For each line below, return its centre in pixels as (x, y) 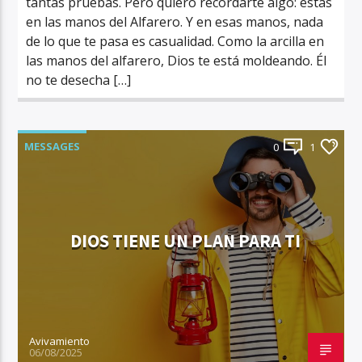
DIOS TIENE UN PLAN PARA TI (185, 242)
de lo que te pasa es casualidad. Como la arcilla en (175, 41)
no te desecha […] (79, 80)
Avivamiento (60, 341)
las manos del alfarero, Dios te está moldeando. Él (177, 60)
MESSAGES (53, 146)
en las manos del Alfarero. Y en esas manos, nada (175, 21)
